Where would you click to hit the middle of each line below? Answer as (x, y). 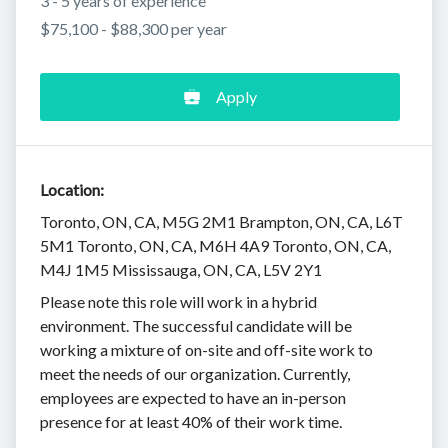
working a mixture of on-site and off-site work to (206, 349)
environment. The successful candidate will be (196, 325)
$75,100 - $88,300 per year (133, 28)
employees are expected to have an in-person (193, 397)
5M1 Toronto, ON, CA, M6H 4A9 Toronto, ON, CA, (215, 245)
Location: (72, 189)
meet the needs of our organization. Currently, (195, 373)
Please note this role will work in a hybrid (178, 301)
